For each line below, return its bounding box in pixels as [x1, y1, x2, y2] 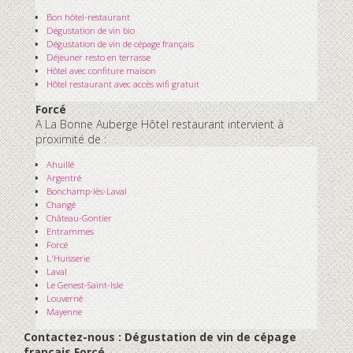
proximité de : [35, 131, 106, 147]
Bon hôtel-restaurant [46, 10, 130, 23]
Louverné [46, 292, 83, 304]
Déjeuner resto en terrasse [46, 50, 150, 63]
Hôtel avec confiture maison [46, 64, 156, 76]
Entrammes [46, 225, 94, 237]
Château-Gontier [46, 211, 112, 224]
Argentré [46, 171, 81, 184]
